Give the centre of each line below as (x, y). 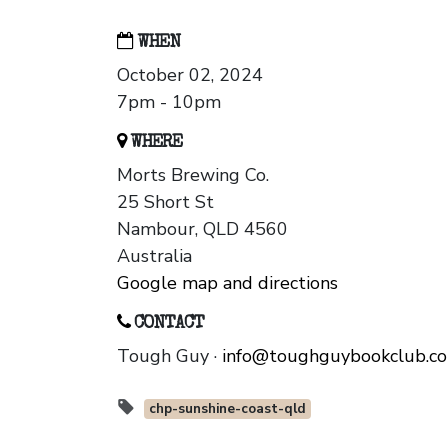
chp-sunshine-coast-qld (227, 409)
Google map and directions (227, 283)
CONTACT (167, 324)
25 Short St (165, 202)
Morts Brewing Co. (193, 175)
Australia (154, 256)
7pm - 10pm (169, 102)
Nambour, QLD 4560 (202, 229)
